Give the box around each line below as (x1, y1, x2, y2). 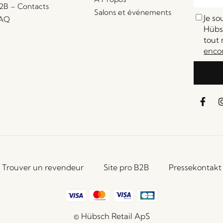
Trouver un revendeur (1, 162, 84, 172)
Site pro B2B (103, 162, 149, 172)
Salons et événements (94, 7, 171, 17)
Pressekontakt (168, 162, 222, 172)
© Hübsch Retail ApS (73, 211, 150, 221)
